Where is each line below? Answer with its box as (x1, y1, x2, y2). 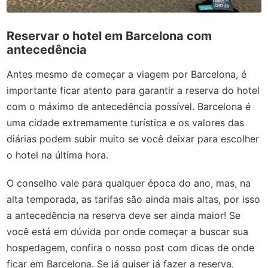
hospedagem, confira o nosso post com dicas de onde (7, 242, 255, 254)
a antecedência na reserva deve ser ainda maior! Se (7, 209, 241, 222)
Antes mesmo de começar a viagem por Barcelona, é (7, 68, 247, 81)
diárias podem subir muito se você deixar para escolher (7, 133, 260, 145)
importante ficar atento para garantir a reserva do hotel (7, 84, 260, 97)
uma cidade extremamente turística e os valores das (7, 117, 245, 129)
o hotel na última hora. (7, 149, 109, 162)
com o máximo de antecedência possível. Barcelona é (7, 100, 251, 113)
